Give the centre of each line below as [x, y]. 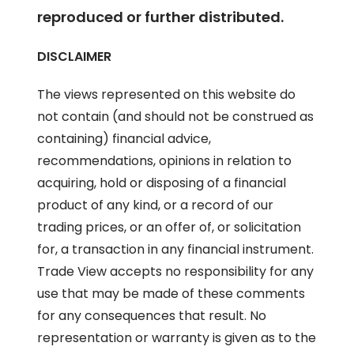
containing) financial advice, [124, 138]
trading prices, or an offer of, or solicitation [169, 227]
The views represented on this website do [167, 94]
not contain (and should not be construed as [176, 116]
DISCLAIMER [75, 56]
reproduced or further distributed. [161, 17]
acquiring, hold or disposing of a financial [162, 183]
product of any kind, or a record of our [156, 205]
